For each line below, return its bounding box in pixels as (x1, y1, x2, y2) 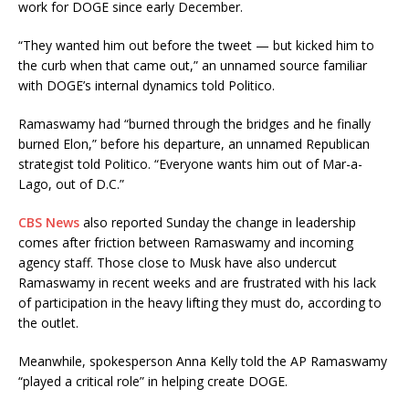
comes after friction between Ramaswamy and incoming (18, 233, 353, 251)
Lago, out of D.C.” (18, 174, 124, 193)
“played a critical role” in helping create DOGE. (18, 372, 288, 390)
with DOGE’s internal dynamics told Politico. (18, 76, 275, 94)
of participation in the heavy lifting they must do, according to (18, 293, 382, 311)
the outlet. (18, 313, 79, 331)
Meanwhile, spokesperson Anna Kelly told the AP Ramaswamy (18, 351, 387, 370)
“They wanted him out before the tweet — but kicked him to (18, 36, 374, 54)
